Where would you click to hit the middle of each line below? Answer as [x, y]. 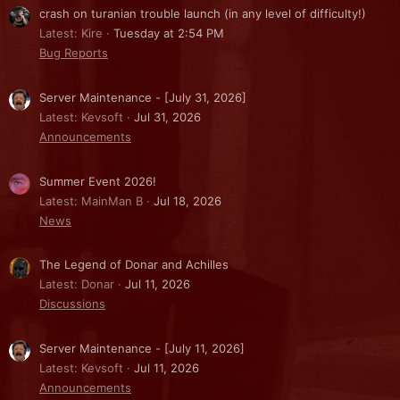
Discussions [72, 304]
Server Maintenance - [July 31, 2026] [143, 98]
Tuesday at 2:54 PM [169, 33]
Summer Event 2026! [98, 181]
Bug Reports [74, 53]
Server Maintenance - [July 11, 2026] [142, 349]
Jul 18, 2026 [187, 200]
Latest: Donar [77, 284]
